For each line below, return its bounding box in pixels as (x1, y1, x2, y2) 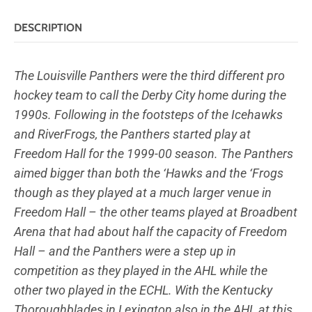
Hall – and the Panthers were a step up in (14, 243, 236, 258)
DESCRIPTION (14, 20, 82, 34)
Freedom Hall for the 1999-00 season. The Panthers (14, 146, 293, 161)
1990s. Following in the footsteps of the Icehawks (14, 107, 283, 122)
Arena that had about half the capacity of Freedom (14, 224, 287, 239)
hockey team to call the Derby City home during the (14, 87, 286, 102)
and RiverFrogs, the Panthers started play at (14, 126, 251, 141)
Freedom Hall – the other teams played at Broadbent (14, 204, 297, 219)
